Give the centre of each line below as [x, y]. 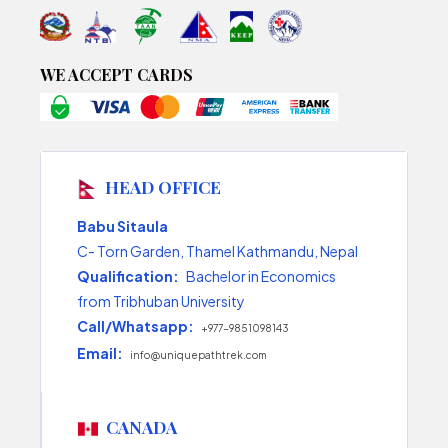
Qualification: [128, 275]
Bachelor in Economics [260, 275]
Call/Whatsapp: [135, 325]
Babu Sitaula [122, 225]
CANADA [141, 426]
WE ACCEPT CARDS [116, 74]
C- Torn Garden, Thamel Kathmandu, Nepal [217, 250]
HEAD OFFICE [163, 186]
